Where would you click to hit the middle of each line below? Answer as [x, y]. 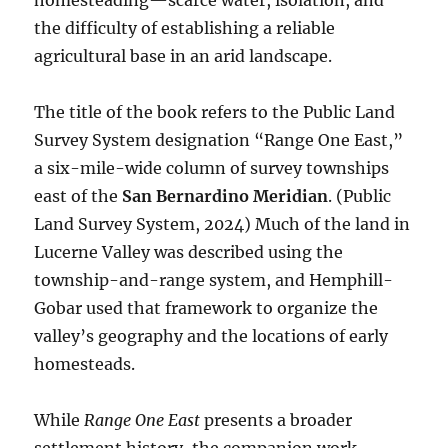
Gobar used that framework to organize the [206, 308]
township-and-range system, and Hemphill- [214, 280]
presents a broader [276, 420]
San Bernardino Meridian [225, 196]
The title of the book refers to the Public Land [215, 112]
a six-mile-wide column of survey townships [212, 168]
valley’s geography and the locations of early [211, 336]
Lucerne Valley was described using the [189, 252]
